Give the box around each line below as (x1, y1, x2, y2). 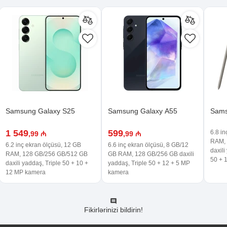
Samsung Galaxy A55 (108, 107, 177, 115)
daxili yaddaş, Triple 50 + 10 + (6, 159, 88, 167)
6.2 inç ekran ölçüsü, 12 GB (6, 141, 81, 148)
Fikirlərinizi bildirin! (84, 205, 143, 214)
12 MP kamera (6, 168, 46, 176)
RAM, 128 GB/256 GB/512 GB (6, 150, 88, 158)
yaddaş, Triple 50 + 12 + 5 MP (108, 159, 190, 167)
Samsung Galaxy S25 (6, 107, 75, 115)
